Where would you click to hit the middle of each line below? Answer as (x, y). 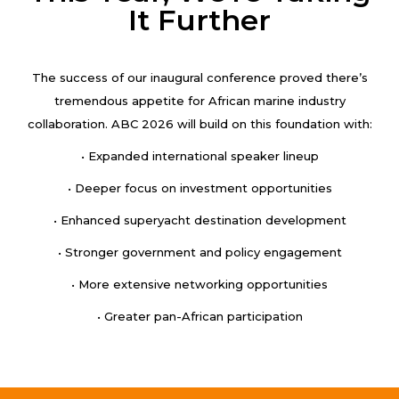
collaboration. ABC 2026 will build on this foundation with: (199, 124)
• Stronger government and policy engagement (199, 252)
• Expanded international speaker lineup (199, 156)
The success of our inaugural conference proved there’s (199, 78)
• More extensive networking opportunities (199, 285)
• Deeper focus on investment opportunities (199, 188)
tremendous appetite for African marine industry (199, 101)
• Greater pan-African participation (199, 317)
